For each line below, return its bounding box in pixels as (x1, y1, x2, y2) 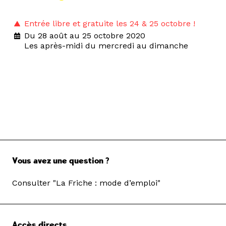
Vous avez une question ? (12, 156, 109, 166)
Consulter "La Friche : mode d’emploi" (12, 178, 160, 188)
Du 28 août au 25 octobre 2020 (24, 31, 145, 41)
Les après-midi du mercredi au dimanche (24, 41, 188, 51)
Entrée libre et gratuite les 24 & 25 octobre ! (24, 19, 195, 29)
